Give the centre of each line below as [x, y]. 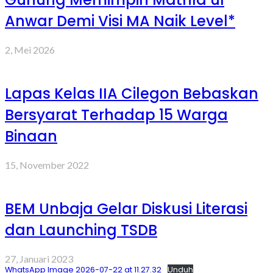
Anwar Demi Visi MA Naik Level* [120, 21]
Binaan [31, 136]
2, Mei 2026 [30, 49]
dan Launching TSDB [81, 230]
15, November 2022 [47, 165]
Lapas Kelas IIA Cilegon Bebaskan [132, 93]
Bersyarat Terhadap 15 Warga [116, 115]
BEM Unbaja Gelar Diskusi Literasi [126, 208]
